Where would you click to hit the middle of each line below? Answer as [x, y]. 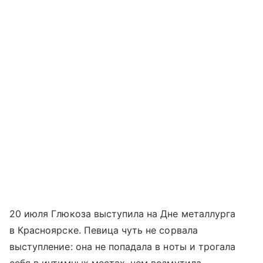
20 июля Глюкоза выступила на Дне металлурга [123, 213]
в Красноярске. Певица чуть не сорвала [104, 230]
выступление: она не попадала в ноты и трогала [123, 246]
